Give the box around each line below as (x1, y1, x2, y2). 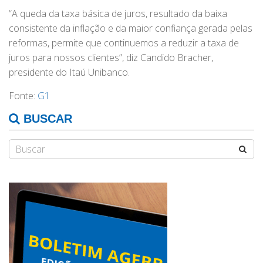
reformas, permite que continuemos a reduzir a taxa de (9, 36, 239, 50)
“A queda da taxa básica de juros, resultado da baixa (9, 7, 227, 21)
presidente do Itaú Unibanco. (9, 66, 130, 79)
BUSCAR (20, 112, 72, 126)
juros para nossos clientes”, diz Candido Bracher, (9, 51, 213, 65)
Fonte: (9, 89, 38, 103)
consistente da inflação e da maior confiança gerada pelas (9, 22, 252, 35)
